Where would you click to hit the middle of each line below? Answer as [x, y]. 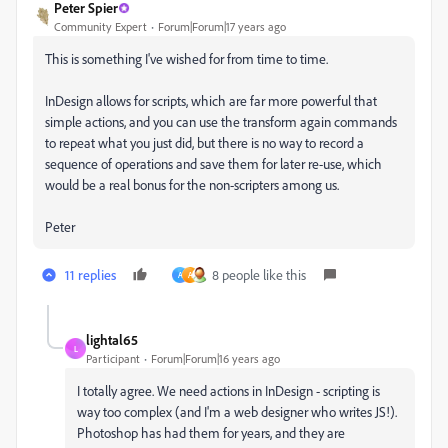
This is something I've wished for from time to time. [186, 58]
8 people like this [259, 274]
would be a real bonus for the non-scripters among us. [192, 184]
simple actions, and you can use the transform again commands [221, 121]
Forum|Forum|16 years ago [215, 358]
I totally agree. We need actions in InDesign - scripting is [228, 390]
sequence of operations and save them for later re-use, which [213, 163]
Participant [113, 358]
